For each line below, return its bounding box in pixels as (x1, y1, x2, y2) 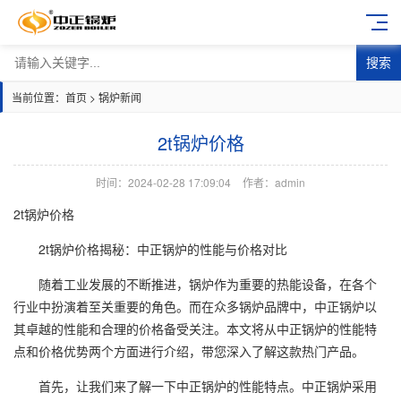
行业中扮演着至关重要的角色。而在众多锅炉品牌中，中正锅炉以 (13, 297, 377, 315)
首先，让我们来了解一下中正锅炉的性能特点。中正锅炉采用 (38, 377, 377, 395)
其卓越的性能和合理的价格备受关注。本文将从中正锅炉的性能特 (13, 320, 377, 337)
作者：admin (243, 175, 305, 190)
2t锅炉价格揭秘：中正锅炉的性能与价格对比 (38, 240, 287, 258)
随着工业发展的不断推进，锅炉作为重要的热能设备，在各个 (38, 275, 377, 293)
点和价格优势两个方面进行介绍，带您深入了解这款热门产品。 (13, 342, 364, 360)
